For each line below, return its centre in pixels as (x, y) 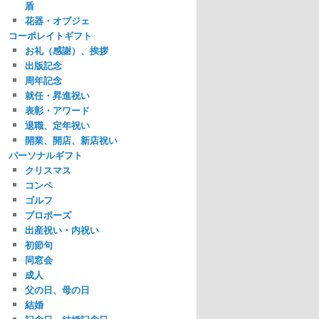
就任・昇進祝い (57, 95)
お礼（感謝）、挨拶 (66, 51)
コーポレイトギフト (50, 36)
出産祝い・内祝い (62, 230)
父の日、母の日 (57, 290)
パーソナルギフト (46, 155)
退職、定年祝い (57, 125)
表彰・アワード (57, 110)
